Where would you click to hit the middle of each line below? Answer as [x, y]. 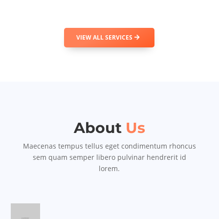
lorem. [109, 169]
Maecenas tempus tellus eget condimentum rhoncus [109, 146]
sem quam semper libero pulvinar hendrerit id [109, 157]
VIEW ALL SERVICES [105, 38]
